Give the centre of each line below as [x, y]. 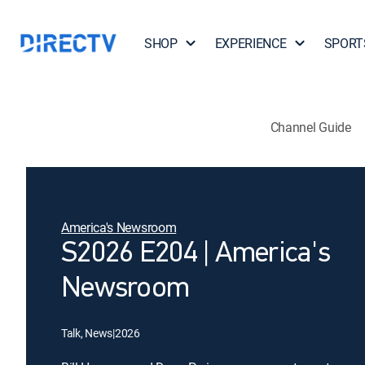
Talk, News [87, 333]
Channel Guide [310, 127]
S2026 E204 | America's [196, 254]
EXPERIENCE [251, 43]
